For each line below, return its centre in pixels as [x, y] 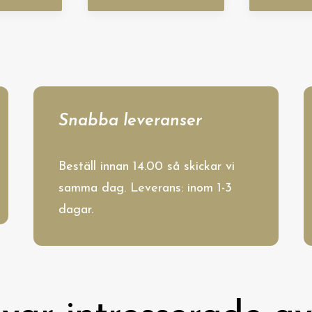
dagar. [76, 210]
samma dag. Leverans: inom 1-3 [145, 188]
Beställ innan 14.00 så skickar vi [147, 167]
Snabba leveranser [130, 121]
